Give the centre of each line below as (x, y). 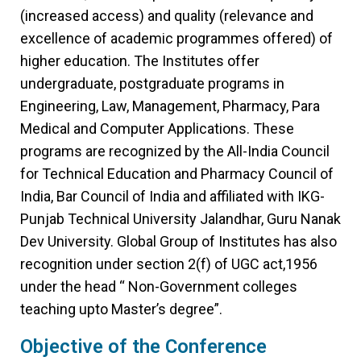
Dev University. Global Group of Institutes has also (178, 241)
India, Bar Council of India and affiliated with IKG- (172, 196)
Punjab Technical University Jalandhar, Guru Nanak (180, 219)
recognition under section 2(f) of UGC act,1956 (169, 264)
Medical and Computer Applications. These (157, 129)
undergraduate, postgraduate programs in (152, 83)
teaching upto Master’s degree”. (121, 309)
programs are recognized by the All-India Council (175, 151)
